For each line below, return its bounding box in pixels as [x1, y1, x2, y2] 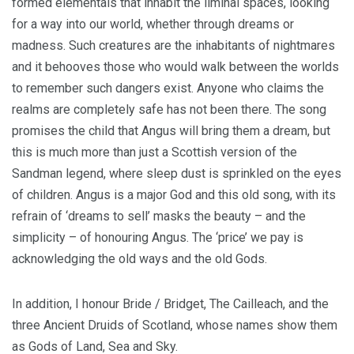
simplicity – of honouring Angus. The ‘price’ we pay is [12, 230, 303, 245]
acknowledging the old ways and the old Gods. [12, 251, 267, 266]
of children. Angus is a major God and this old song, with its [12, 187, 336, 202]
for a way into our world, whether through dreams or [12, 17, 294, 32]
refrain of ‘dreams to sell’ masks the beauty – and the [12, 209, 306, 224]
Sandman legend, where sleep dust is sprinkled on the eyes [12, 166, 341, 181]
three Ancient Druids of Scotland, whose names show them [12, 318, 337, 333]
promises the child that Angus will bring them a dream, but [12, 123, 330, 138]
